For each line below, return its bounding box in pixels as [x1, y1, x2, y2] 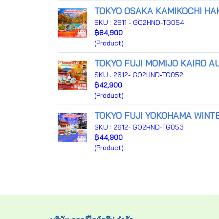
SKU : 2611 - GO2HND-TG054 [94, 18, 184, 27]
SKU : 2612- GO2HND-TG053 [94, 123, 184, 131]
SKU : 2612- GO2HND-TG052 [94, 70, 183, 79]
